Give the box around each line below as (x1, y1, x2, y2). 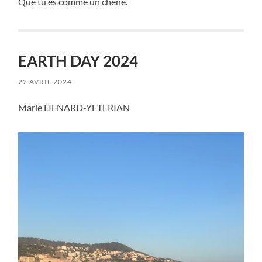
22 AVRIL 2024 (18, 77, 73, 87)
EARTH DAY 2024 (18, 51, 139, 71)
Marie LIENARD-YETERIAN (18, 102, 130, 113)
